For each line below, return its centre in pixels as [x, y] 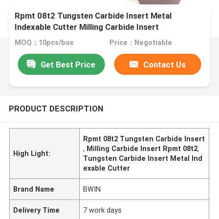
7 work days [103, 210]
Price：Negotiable [141, 43]
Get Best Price [68, 64]
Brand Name [34, 189]
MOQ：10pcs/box [44, 43]
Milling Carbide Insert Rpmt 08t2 [142, 148]
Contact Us [165, 64]
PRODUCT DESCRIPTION [56, 108]
